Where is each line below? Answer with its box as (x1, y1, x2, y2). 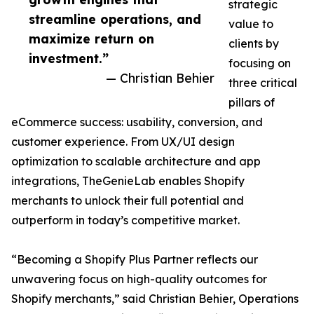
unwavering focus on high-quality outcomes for (11, 272, 267, 287)
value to (228, 17, 273, 32)
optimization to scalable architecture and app (11, 154, 261, 169)
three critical (228, 76, 297, 90)
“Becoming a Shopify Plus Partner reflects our (11, 252, 258, 267)
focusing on (228, 56, 291, 71)
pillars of (228, 95, 275, 110)
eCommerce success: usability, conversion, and (11, 115, 263, 130)
